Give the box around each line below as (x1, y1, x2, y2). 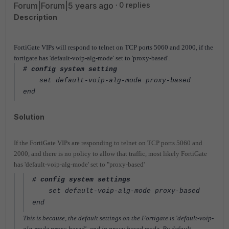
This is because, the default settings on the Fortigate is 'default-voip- (23, 214, 214, 222)
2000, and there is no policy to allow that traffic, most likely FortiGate (14, 150, 207, 157)
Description (14, 13, 57, 21)
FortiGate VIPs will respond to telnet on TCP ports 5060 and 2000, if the (14, 43, 213, 51)
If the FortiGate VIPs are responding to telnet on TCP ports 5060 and (14, 139, 202, 147)
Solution (14, 112, 44, 121)
